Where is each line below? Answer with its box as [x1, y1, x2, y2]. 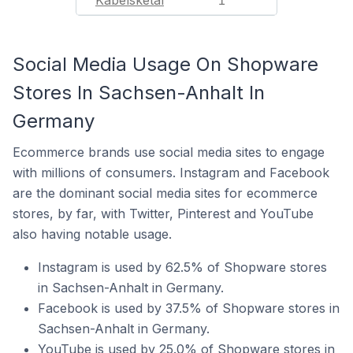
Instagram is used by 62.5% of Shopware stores [38, 259, 327, 275]
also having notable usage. [13, 226, 172, 242]
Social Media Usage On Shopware [13, 53, 318, 76]
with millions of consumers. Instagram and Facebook [13, 165, 329, 180]
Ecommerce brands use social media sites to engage [13, 144, 325, 160]
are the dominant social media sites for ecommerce [13, 185, 318, 201]
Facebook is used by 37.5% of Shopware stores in [38, 300, 340, 316]
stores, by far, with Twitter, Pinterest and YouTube [13, 206, 314, 221]
